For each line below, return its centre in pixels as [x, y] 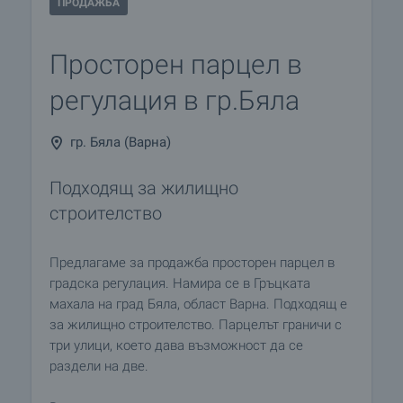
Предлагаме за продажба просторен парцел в [192, 263]
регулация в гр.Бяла [175, 100]
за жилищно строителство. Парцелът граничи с [196, 325]
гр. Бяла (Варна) [121, 142]
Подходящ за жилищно [144, 188]
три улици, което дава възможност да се [176, 345]
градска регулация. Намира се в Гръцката [180, 283]
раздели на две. [99, 366]
